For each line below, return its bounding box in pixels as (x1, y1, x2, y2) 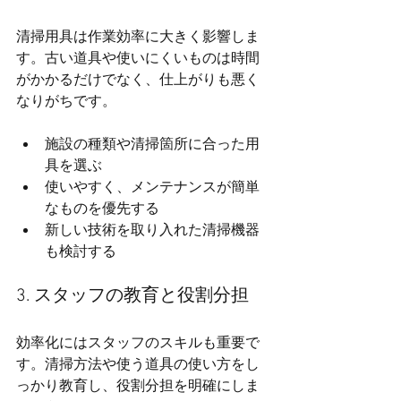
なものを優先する (45, 200, 159, 219)
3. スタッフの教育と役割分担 (16, 286, 249, 308)
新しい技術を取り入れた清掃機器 (45, 222, 260, 241)
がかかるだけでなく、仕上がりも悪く (16, 72, 260, 90)
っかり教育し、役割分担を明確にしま (16, 378, 260, 397)
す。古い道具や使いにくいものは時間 (16, 50, 260, 69)
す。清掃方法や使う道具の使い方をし (16, 356, 260, 375)
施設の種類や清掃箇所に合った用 (45, 136, 260, 155)
